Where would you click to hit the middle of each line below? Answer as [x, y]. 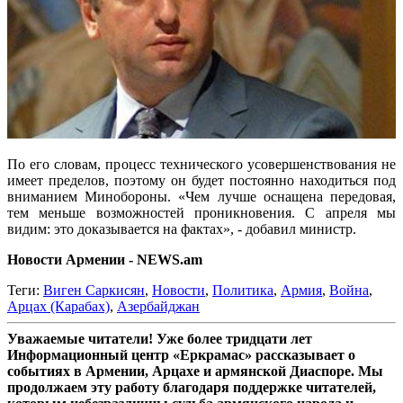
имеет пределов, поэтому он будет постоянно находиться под [201, 180]
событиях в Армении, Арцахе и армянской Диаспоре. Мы [195, 371]
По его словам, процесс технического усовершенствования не [201, 164]
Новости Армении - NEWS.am [105, 259]
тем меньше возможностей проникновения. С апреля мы [201, 212]
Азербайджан [158, 306]
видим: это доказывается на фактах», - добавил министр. [182, 228]
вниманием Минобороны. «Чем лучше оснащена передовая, [201, 196]
